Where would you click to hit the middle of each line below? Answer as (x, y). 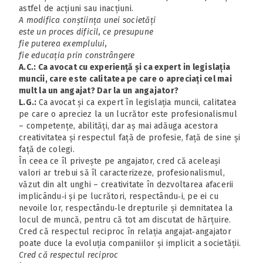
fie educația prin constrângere (77, 55)
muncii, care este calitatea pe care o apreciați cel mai (125, 79)
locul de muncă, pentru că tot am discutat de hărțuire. (125, 220)
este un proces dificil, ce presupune (86, 32)
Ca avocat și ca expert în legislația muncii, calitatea (137, 102)
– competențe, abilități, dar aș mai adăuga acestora (118, 126)
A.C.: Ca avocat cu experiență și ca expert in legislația (124, 67)
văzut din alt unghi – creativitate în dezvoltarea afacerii (126, 184)
